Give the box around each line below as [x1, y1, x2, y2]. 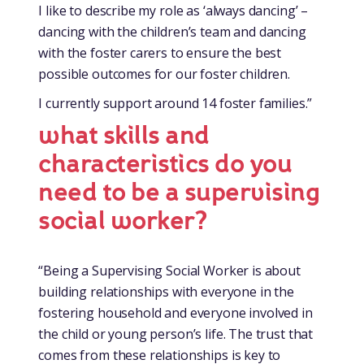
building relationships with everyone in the [38, 282, 294, 301]
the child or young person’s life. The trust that [38, 324, 314, 343]
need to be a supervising [38, 175, 320, 209]
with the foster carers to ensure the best [38, 43, 282, 62]
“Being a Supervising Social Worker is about [38, 261, 301, 279]
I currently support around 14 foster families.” [38, 93, 313, 112]
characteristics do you [38, 147, 292, 180]
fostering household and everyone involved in [38, 303, 313, 322]
